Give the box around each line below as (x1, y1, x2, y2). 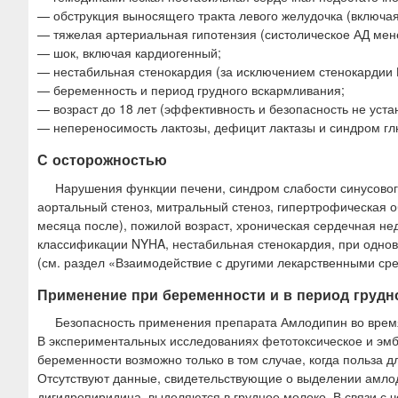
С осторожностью (37, 149, 167, 171)
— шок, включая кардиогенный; (37, 44, 221, 62)
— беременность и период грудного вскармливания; (37, 81, 345, 99)
